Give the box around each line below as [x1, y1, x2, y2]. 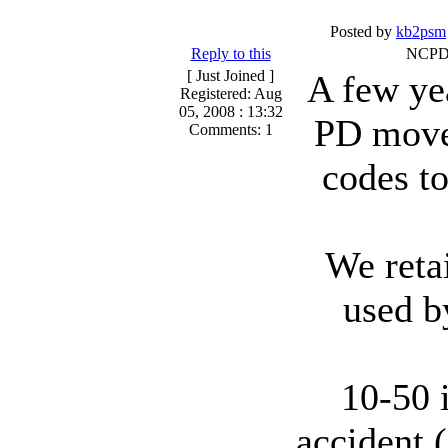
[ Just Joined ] [187, 67, 274, 84]
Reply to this [190, 45, 271, 62]
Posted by [330, 23, 396, 40]
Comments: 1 [188, 121, 273, 138]
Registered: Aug [179, 85, 282, 102]
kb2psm [396, 23, 446, 40]
